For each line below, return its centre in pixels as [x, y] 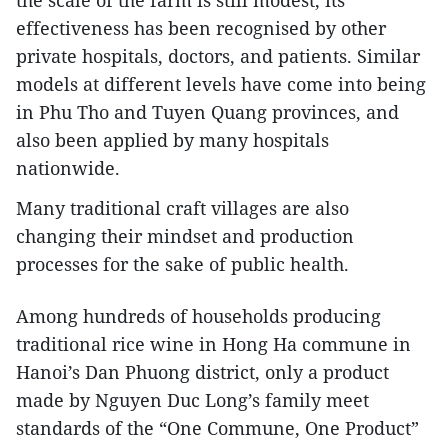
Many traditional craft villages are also [182, 208]
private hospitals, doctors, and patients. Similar [218, 56]
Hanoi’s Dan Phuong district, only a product [202, 372]
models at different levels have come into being [221, 84]
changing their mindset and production [185, 236]
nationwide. [68, 168]
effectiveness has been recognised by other [201, 28]
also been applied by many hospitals [172, 140]
